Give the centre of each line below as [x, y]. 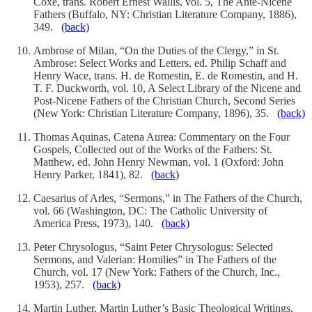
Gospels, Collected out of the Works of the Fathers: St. [153, 150]
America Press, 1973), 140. [97, 224]
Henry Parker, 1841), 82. [92, 175]
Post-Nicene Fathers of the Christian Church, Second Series [164, 101]
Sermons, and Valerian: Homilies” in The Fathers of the [155, 260]
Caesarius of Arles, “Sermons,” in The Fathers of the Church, [168, 198]
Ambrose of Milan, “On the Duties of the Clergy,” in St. [156, 51]
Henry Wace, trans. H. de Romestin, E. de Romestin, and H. [166, 76]
